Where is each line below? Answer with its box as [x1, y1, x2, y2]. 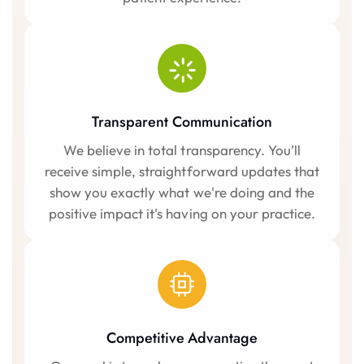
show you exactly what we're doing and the [50, 183, 314, 201]
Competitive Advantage [106, 327, 258, 349]
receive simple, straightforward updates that [45, 162, 319, 180]
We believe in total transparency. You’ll [63, 141, 301, 158]
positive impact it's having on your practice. [49, 204, 315, 222]
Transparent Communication [92, 110, 272, 132]
